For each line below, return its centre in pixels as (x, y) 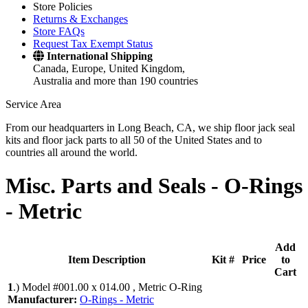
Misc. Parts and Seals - (115, 186)
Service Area (33, 104)
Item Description (107, 259)
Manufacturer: (44, 299)
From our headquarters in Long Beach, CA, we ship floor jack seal (150, 128)
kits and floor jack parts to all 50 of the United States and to (134, 140)
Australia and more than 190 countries (115, 81)
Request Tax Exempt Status (93, 44)
